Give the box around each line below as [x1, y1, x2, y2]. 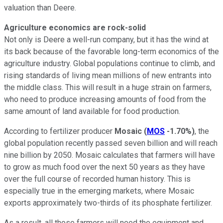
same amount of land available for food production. [4, 106, 180, 116]
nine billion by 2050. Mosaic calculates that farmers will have [4, 150, 215, 160]
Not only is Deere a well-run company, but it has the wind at [4, 34, 209, 44]
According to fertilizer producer [4, 126, 114, 136]
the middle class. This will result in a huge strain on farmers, [4, 82, 212, 92]
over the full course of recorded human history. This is [4, 174, 191, 184]
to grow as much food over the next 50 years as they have [4, 162, 205, 172]
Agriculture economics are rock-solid [4, 22, 146, 32]
